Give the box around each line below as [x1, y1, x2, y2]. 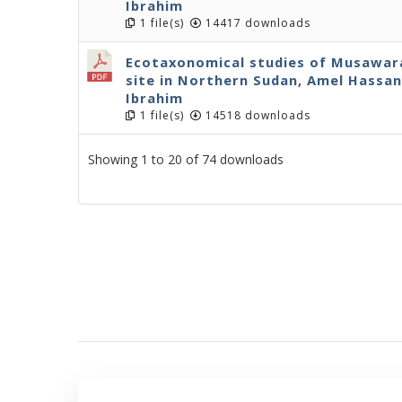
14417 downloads [202, 15, 310, 31]
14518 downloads [202, 108, 310, 123]
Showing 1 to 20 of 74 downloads [88, 150, 284, 168]
